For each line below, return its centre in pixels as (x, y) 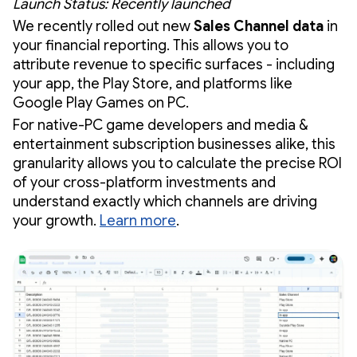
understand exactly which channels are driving (165, 202)
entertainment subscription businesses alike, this (174, 145)
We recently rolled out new (103, 27)
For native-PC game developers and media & (161, 126)
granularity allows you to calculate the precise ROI (177, 164)
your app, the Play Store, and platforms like (153, 84)
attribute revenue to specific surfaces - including (174, 65)
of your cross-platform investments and (144, 183)
